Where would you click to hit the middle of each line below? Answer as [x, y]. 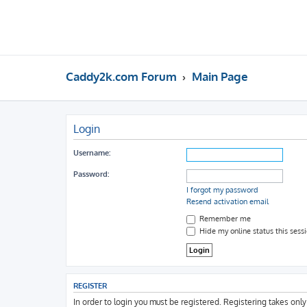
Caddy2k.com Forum [121, 76]
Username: [92, 153]
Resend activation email [228, 201]
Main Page [220, 76]
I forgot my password [222, 190]
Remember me [224, 219]
